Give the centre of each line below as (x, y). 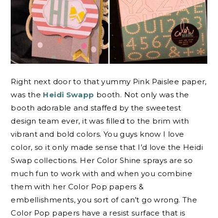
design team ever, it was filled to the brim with (100, 121)
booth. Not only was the (142, 94)
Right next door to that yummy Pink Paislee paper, (109, 81)
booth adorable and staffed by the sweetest (96, 108)
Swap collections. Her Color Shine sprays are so (102, 160)
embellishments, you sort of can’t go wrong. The (104, 200)
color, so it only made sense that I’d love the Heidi (107, 147)
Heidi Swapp (69, 94)
